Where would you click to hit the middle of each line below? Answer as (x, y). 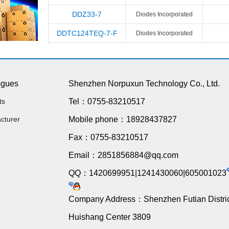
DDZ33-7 (87, 14)
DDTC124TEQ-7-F (87, 33)
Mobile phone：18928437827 (123, 119)
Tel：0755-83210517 (107, 101)
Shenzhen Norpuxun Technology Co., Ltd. (144, 84)
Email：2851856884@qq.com (123, 155)
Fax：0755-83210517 (108, 137)
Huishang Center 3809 (110, 217)
